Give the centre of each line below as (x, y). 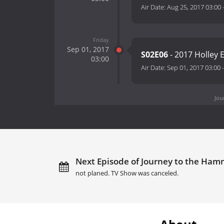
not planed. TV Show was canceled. (127, 173)
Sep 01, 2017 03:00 (194, 68)
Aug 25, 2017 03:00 (194, 7)
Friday (101, 39)
